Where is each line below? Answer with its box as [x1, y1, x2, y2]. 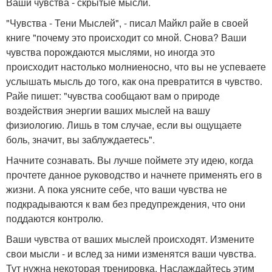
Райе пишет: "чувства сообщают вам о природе [6, 89, 220, 103]
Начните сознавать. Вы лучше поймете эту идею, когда [6, 153, 253, 168]
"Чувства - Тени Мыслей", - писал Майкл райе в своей [6, 16, 248, 30]
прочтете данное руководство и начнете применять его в [6, 168, 262, 182]
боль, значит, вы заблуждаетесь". [6, 132, 155, 147]
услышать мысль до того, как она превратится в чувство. [6, 74, 262, 89]
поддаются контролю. [6, 211, 103, 226]
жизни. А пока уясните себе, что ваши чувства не [6, 182, 227, 197]
